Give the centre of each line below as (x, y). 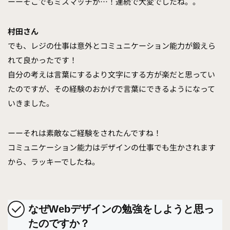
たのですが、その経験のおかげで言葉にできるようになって (111, 89)
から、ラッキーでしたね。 (54, 162)
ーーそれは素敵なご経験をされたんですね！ (84, 133)
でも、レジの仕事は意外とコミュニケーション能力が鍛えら (112, 46)
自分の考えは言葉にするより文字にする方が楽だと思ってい (111, 74)
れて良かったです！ (42, 60)
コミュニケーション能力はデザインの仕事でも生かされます (112, 147)
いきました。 (31, 103)
